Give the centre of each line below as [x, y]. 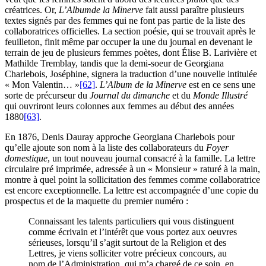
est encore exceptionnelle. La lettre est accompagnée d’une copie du [132, 191]
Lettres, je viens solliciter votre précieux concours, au [128, 254]
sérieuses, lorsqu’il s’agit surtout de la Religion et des [127, 243]
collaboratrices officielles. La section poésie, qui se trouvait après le [130, 31]
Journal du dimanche [130, 96]
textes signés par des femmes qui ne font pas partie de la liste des [125, 21]
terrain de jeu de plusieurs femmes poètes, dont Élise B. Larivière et [131, 53]
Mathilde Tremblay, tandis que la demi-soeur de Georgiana [114, 64]
